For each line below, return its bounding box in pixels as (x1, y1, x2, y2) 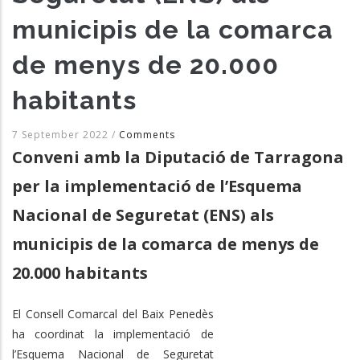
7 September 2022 (12, 127, 112, 141)
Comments (119, 127, 175, 141)
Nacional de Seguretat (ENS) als (12, 203, 274, 226)
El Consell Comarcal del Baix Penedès (12, 305, 214, 321)
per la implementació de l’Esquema (12, 174, 302, 197)
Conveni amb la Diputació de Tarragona (12, 145, 344, 168)
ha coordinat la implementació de (12, 325, 214, 342)
